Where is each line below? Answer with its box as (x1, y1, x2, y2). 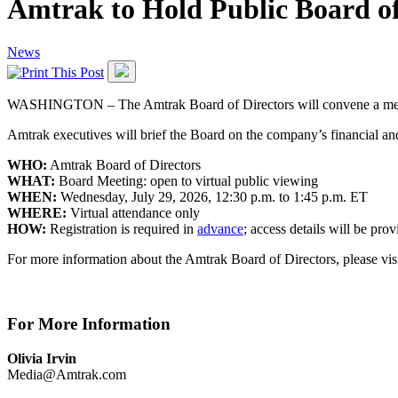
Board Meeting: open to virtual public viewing (55, 173, 318, 189)
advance (197, 221, 243, 237)
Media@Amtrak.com (7, 366, 126, 382)
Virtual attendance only (67, 205, 200, 221)
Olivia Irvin (7, 350, 76, 366)
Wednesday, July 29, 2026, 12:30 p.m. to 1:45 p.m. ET (57, 189, 368, 205)
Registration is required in (46, 221, 197, 237)
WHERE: (7, 205, 67, 221)
